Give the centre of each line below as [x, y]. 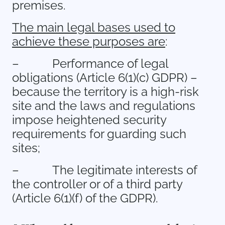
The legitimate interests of [125, 170]
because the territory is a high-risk [105, 92]
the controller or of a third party [97, 184]
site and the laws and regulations [104, 106]
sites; [26, 148]
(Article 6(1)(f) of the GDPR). [85, 198]
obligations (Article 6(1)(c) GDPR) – [105, 78]
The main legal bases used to [94, 27]
